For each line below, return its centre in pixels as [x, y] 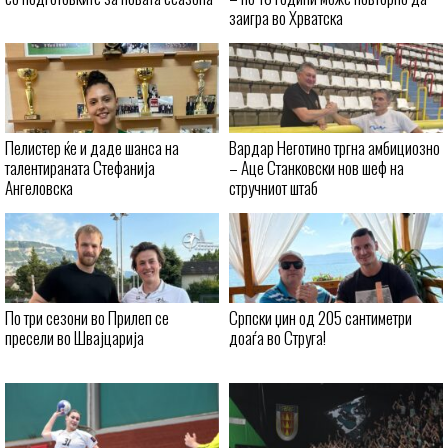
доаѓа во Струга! [277, 338]
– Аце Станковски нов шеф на [316, 168]
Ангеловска [39, 188]
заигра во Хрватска [286, 18]
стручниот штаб [273, 188]
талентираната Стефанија [80, 168]
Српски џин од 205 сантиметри [320, 318]
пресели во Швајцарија [74, 338]
